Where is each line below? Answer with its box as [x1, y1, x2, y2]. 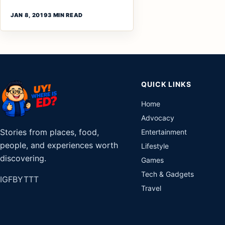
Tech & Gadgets [141, 170, 194, 178]
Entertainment [141, 128, 187, 136]
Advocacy [141, 114, 175, 122]
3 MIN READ [48, 12, 83, 19]
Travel [141, 184, 162, 192]
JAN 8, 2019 [11, 12, 48, 19]
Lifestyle [141, 142, 169, 150]
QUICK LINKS [141, 80, 191, 88]
